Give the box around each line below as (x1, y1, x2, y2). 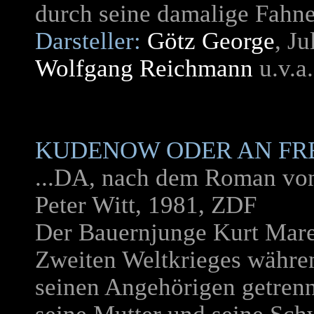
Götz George (147, 27, 275, 55)
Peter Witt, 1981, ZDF (35, 191, 257, 219)
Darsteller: (35, 27, 141, 55)
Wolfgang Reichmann (35, 55, 253, 82)
